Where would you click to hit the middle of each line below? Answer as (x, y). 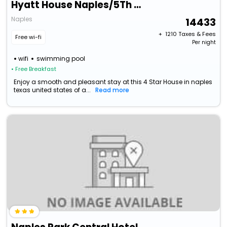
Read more (112, 90)
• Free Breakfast (34, 69)
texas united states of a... (52, 90)
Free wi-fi (29, 37)
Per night (204, 43)
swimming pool (61, 59)
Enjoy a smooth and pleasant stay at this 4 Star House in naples (113, 82)
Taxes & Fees (197, 34)
